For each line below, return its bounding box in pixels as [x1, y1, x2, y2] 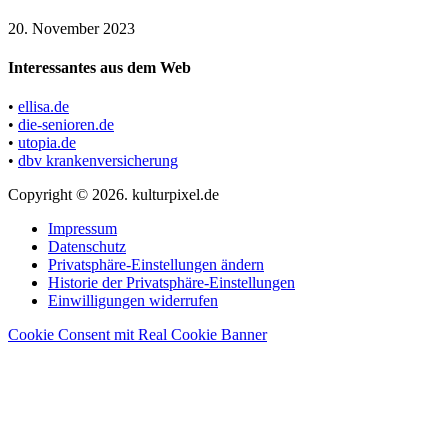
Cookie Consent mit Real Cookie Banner [8, 326, 267, 344]
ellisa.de [18, 98, 69, 116]
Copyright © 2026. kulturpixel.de [8, 186, 219, 204]
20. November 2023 [8, 19, 135, 37]
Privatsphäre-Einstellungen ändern [48, 256, 264, 274]
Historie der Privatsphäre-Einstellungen [48, 274, 295, 292]
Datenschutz [48, 238, 126, 256]
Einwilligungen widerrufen [48, 292, 218, 310]
